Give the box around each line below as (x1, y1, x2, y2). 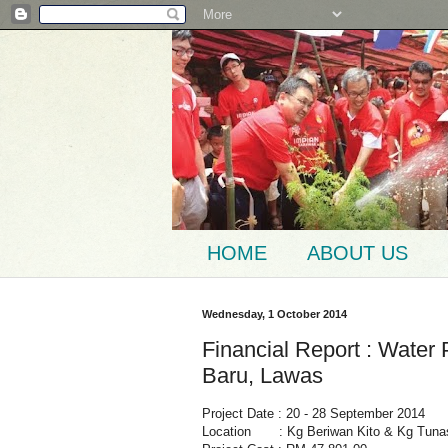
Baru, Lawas (202, 362, 323, 388)
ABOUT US (307, 242, 408, 264)
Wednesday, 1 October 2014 (202, 308, 347, 320)
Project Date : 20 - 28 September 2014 (202, 405, 425, 421)
